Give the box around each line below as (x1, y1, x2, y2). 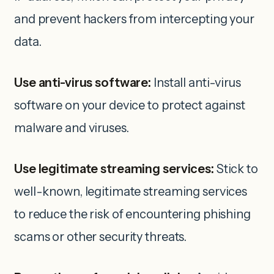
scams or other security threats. (14, 229, 187, 244)
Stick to (216, 161, 258, 176)
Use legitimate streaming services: (14, 161, 217, 176)
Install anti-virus (154, 75, 241, 90)
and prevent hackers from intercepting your (14, 11, 254, 26)
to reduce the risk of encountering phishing (14, 206, 251, 221)
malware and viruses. (14, 120, 129, 135)
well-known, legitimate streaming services (14, 183, 248, 199)
